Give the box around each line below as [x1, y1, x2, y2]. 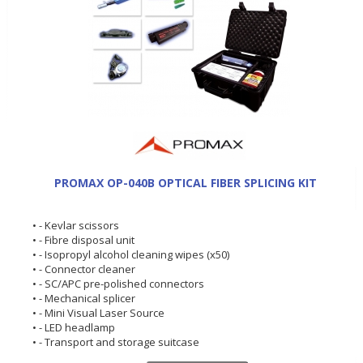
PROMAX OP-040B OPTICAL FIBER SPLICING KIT [54, 174, 317, 190]
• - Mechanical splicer [32, 290, 135, 305]
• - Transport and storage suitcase [32, 334, 199, 349]
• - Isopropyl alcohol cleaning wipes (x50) [32, 246, 229, 262]
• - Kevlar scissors [32, 217, 119, 233]
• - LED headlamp [32, 319, 115, 335]
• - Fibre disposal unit [32, 232, 135, 247]
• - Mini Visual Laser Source [32, 305, 164, 320]
